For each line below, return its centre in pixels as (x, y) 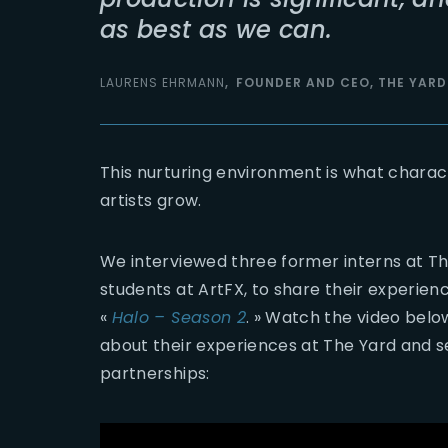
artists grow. (151, 201)
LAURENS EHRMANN (162, 83)
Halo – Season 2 (178, 318)
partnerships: (155, 374)
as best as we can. (216, 30)
